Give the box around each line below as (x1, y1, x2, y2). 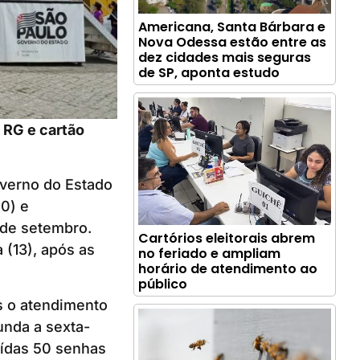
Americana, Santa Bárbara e (138, 18, 326, 37)
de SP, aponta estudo (138, 63, 280, 83)
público (138, 274, 188, 293)
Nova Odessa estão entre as (138, 33, 327, 52)
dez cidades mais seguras (138, 48, 312, 67)
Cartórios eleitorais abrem (138, 228, 316, 247)
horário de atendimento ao (138, 259, 318, 278)
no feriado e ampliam (138, 243, 281, 263)
